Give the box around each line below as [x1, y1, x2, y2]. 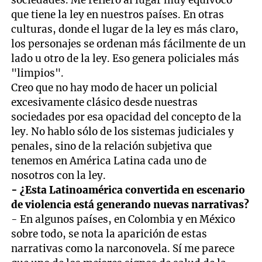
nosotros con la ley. [11, 168, 106, 182]
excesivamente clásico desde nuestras [11, 95, 198, 109]
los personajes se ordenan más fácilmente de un [11, 37, 246, 50]
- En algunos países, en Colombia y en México [11, 212, 236, 226]
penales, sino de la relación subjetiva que [11, 139, 212, 153]
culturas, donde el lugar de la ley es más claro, [11, 22, 239, 36]
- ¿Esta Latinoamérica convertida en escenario [11, 183, 246, 196]
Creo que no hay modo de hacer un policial [11, 81, 218, 94]
